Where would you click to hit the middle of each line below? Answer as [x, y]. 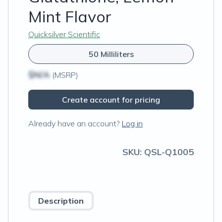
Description [61, 201]
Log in [132, 123]
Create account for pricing [111, 100]
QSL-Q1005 [169, 152]
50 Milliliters [111, 54]
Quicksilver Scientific [64, 34]
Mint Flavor [70, 16]
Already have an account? [74, 123]
